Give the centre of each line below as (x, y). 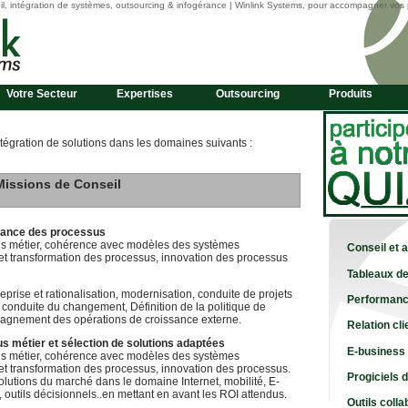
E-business (376, 351)
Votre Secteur (42, 94)
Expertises (145, 94)
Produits (351, 94)
